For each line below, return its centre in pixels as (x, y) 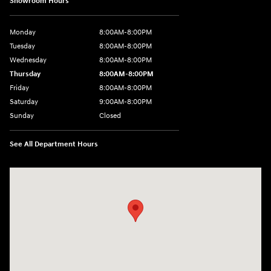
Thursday (25, 74)
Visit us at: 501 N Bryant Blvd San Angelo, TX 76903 (103, 174)
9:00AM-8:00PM (126, 102)
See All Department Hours (54, 145)
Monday (23, 33)
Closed (110, 116)
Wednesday (28, 60)
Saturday (24, 102)
